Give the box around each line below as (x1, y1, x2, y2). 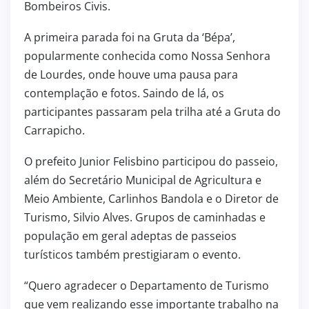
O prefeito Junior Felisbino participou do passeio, (24, 153, 278, 169)
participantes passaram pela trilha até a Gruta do (24, 103, 281, 119)
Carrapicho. (24, 122, 85, 138)
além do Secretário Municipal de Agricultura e (24, 172, 261, 188)
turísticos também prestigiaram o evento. (24, 246, 241, 262)
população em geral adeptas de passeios (24, 228, 237, 243)
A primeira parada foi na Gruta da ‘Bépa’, (24, 29, 235, 45)
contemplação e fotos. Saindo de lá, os (24, 85, 224, 101)
